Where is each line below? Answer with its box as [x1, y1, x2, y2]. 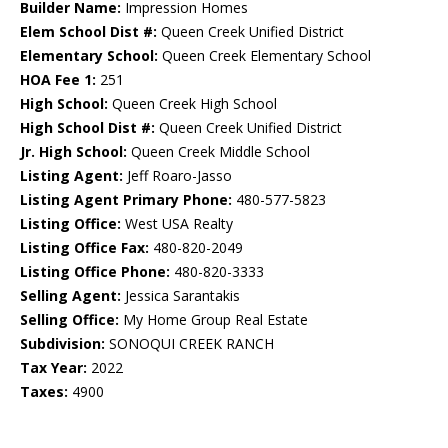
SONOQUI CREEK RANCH [105, 334, 274, 354]
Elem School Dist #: [20, 22, 157, 42]
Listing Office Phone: [20, 262, 170, 282]
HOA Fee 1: [20, 70, 96, 90]
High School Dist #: [20, 118, 155, 138]
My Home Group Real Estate [119, 310, 308, 330]
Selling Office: [20, 310, 119, 330]
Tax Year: [20, 358, 87, 378]
